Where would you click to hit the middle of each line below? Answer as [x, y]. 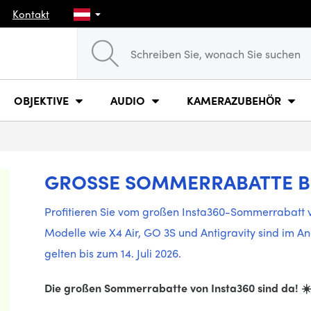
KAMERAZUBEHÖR [234, 100]
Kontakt [31, 14]
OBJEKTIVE [41, 100]
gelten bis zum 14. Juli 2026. [113, 253]
